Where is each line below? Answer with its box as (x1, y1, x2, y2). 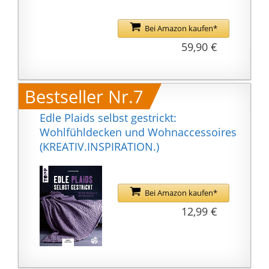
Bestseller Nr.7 (25, 85, 144, 109)
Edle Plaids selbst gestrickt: (40, 110, 177, 125)
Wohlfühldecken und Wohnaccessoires (40, 125, 237, 140)
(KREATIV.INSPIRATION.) (40, 139, 159, 154)
